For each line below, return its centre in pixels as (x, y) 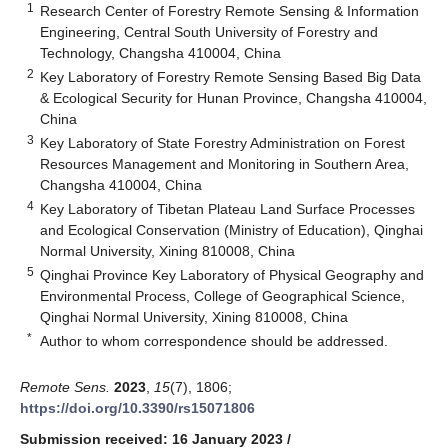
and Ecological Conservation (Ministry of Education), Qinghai (232, 229)
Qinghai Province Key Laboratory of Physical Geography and (232, 274)
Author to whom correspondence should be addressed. (214, 340)
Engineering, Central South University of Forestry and (209, 31)
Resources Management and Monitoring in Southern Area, (225, 163)
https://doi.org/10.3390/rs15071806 (137, 407)
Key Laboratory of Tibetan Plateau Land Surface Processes (228, 208)
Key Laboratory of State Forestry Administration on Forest (223, 142)
